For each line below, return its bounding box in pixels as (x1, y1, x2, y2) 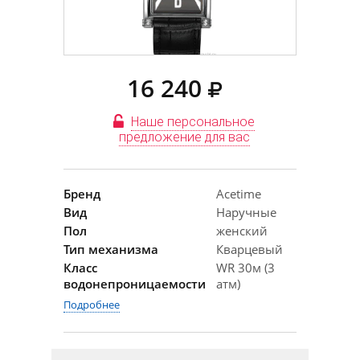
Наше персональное (131, 114, 255, 129)
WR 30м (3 (216, 260, 275, 276)
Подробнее (63, 297, 120, 312)
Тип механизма (63, 241, 158, 257)
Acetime (216, 186, 261, 202)
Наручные (216, 204, 276, 220)
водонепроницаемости (63, 276, 206, 292)
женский (216, 223, 268, 239)
